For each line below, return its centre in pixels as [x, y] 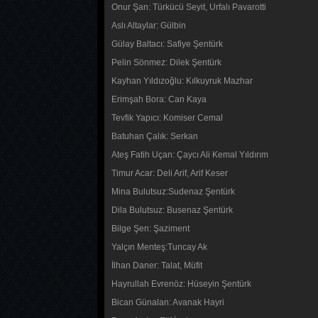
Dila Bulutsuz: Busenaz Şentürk [172, 210]
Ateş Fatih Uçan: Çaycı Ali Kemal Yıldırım [190, 155]
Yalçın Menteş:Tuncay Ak [159, 247]
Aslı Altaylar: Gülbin [149, 26]
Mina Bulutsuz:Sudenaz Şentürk [173, 192]
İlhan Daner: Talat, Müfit [157, 265]
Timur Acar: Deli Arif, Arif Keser [170, 173]
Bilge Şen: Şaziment [150, 229]
